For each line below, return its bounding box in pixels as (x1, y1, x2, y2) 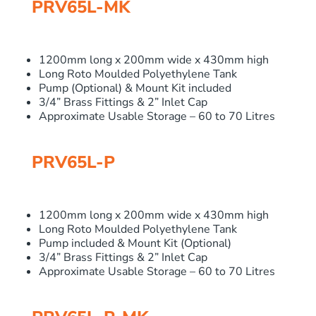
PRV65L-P (31, 151, 115, 174)
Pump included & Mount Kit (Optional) (38, 236, 231, 251)
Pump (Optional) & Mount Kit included (38, 80, 231, 96)
